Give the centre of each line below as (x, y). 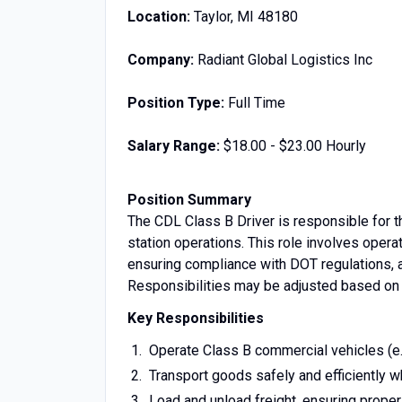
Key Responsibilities (196, 318)
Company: (161, 60)
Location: (159, 17)
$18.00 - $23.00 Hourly (293, 146)
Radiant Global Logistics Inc (283, 60)
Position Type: (176, 103)
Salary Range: (174, 146)
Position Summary (189, 200)
